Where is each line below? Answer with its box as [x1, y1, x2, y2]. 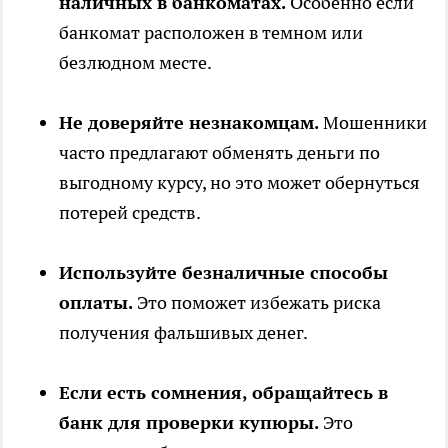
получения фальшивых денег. [59, 320, 308, 344]
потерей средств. [59, 200, 201, 224]
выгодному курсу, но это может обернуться [59, 170, 420, 194]
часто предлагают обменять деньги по [59, 140, 380, 164]
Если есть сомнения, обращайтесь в [59, 380, 388, 404]
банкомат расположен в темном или [59, 20, 363, 44]
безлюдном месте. [59, 50, 212, 74]
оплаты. [59, 290, 133, 314]
